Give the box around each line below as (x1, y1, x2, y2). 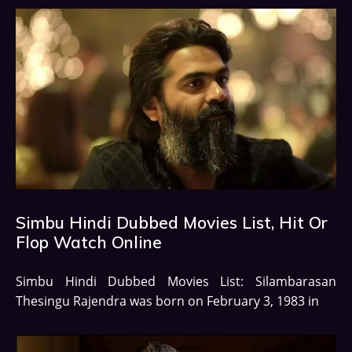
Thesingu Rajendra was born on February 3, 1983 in (16, 291, 319, 310)
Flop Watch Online (16, 231, 162, 252)
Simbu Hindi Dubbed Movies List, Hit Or (16, 211, 328, 233)
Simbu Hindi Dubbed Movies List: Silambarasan (16, 272, 336, 290)
